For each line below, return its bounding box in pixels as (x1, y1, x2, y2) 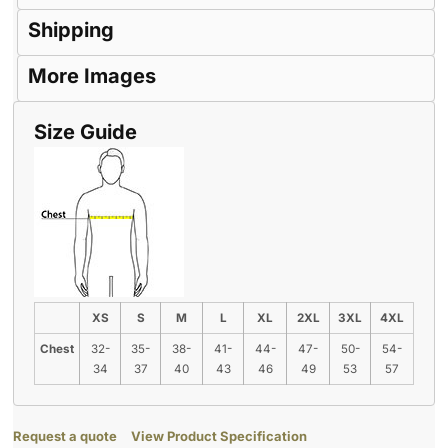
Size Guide (34, 120, 137, 145)
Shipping (28, 18, 114, 43)
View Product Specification (131, 428, 307, 445)
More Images (28, 64, 156, 89)
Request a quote (13, 428, 117, 445)
